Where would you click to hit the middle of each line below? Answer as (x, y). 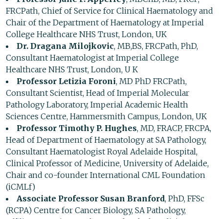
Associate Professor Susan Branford (91, 199)
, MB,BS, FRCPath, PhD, (156, 46)
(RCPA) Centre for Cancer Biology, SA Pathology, (96, 210)
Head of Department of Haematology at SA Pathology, (106, 140)
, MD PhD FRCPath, (151, 81)
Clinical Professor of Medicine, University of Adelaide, (107, 164)
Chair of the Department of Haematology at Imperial (105, 23)
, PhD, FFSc (185, 199)
